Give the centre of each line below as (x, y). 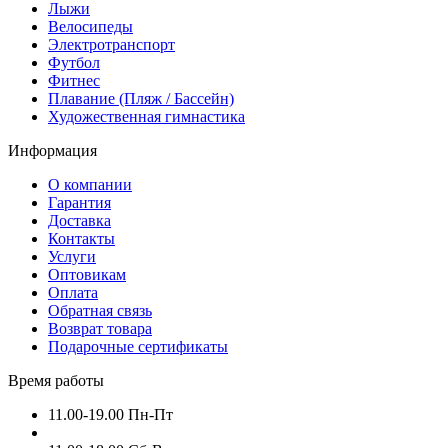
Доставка (79, 221)
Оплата (73, 293)
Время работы (56, 381)
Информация (52, 151)
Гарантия (79, 203)
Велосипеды (90, 27)
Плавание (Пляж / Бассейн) (141, 99)
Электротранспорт (111, 45)
